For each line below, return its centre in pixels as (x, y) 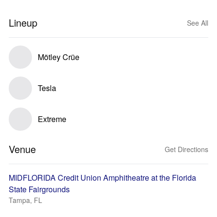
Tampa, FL (25, 200)
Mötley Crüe (59, 57)
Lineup (23, 23)
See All (198, 23)
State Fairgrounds (39, 189)
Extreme (52, 119)
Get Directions (186, 149)
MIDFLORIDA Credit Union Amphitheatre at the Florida (102, 178)
